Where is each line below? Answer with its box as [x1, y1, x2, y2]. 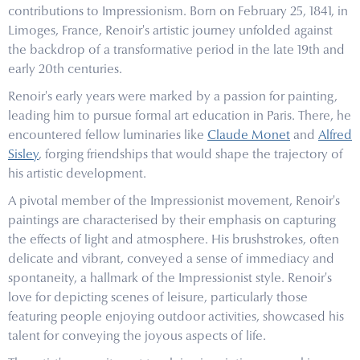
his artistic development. [8, 168, 146, 182]
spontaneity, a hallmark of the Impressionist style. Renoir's [8, 272, 332, 286]
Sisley [8, 149, 39, 162]
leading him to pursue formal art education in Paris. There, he [8, 110, 351, 124]
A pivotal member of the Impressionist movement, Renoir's [8, 195, 340, 209]
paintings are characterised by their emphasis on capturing [8, 215, 336, 228]
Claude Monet [207, 129, 290, 143]
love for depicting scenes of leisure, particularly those [8, 292, 308, 305]
